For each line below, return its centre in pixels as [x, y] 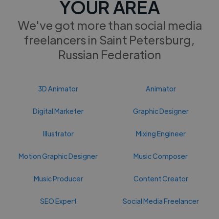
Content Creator [161, 178]
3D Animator [58, 88]
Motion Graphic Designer [58, 156]
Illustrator [58, 133]
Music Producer [58, 178]
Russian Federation [109, 54]
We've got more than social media [109, 24]
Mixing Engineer [161, 133]
